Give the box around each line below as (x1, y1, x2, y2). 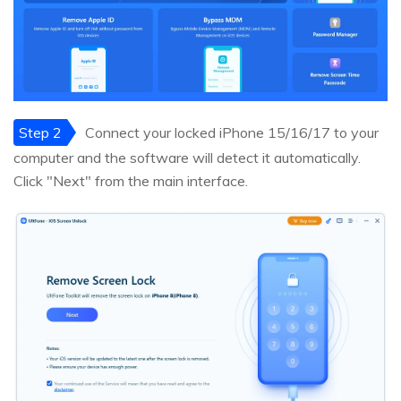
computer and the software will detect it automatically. (13, 149, 361, 167)
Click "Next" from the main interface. (13, 172, 248, 191)
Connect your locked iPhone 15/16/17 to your (85, 124, 379, 142)
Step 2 (19, 124, 62, 142)
